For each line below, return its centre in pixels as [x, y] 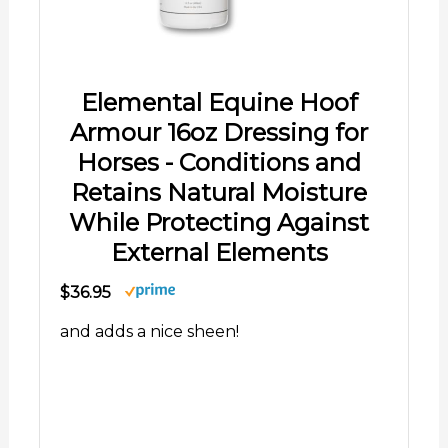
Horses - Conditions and [219, 163]
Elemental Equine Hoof [219, 103]
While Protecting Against [219, 223]
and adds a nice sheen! [149, 332]
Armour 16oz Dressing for [219, 133]
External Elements [219, 253]
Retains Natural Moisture [219, 193]
